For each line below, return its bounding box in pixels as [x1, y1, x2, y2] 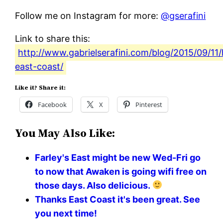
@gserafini [161, 10, 206, 21]
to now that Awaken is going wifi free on [35, 166, 207, 177]
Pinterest [135, 100, 163, 109]
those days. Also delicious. [35, 180, 152, 191]
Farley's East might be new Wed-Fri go [35, 152, 201, 163]
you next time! [35, 208, 98, 219]
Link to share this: [15, 33, 91, 44]
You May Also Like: [15, 125, 115, 141]
